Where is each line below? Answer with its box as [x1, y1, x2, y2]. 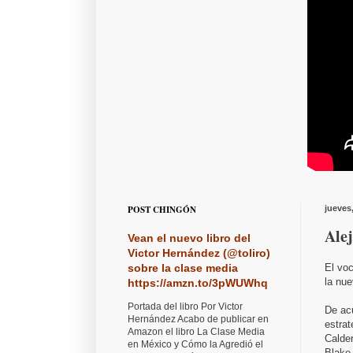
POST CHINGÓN [128, 203, 196, 217]
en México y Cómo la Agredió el [128, 339, 263, 351]
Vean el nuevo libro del [128, 232, 251, 245]
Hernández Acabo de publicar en [128, 314, 269, 325]
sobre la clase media [128, 262, 238, 275]
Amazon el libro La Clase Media [128, 326, 265, 338]
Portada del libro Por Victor [128, 301, 243, 313]
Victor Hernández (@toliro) [128, 247, 270, 260]
